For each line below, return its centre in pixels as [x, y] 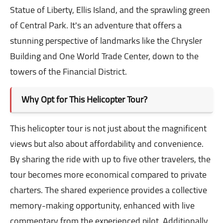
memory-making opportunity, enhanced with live [102, 206]
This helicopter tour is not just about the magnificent [108, 128]
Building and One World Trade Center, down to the [104, 56]
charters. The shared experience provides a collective [109, 190]
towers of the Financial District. [68, 72]
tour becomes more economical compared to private [108, 175]
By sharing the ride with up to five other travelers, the [110, 159]
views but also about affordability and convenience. [107, 144]
